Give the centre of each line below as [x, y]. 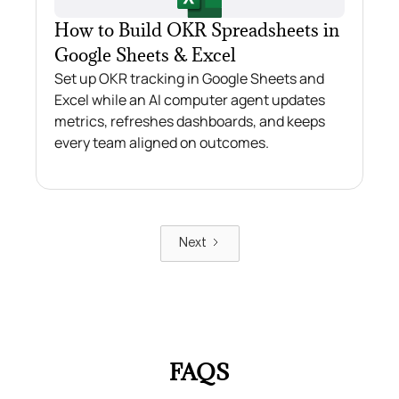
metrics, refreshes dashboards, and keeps [190, 122]
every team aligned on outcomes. [162, 143]
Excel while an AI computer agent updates [190, 100]
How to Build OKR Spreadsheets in [197, 30]
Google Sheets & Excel [145, 55]
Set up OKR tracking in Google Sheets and [189, 79]
